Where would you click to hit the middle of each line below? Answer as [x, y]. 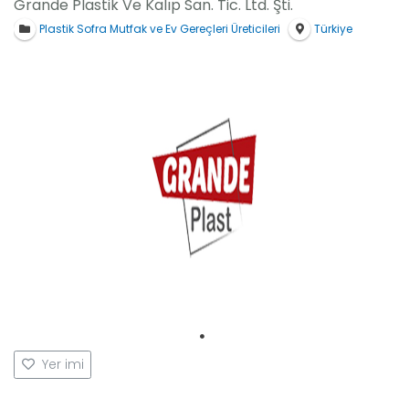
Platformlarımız [73, 17]
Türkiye [333, 29]
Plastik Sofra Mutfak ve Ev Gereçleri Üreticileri [159, 29]
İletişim [49, 64]
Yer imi [63, 364]
